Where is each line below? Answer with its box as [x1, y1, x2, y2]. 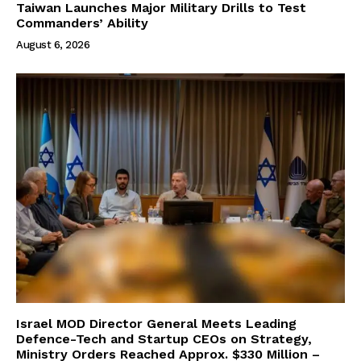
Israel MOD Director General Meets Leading [16, 316, 297, 332]
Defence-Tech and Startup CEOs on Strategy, [16, 331, 312, 347]
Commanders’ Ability [16, 15, 148, 31]
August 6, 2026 [16, 38, 89, 51]
